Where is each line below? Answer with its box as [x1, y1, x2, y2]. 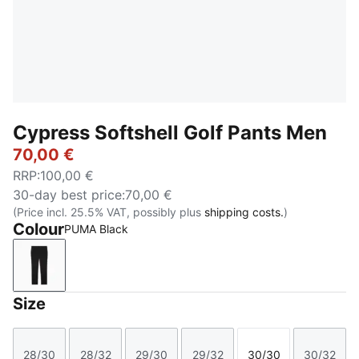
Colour [13, 220, 64, 239]
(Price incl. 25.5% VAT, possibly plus [13, 205, 204, 219]
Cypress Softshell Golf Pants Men [13, 121, 327, 144]
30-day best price [13, 187, 122, 203]
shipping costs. [204, 205, 284, 219]
